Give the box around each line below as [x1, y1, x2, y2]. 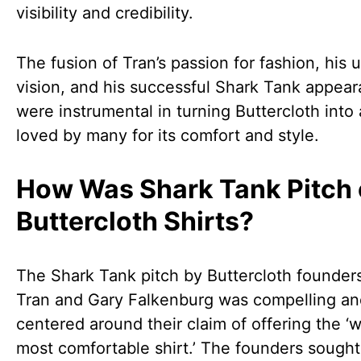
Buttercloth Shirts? [16, 205, 254, 237]
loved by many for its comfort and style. [16, 126, 319, 145]
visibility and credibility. [16, 3, 193, 23]
